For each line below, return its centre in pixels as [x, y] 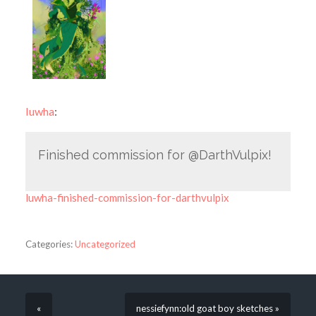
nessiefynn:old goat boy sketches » [208, 308]
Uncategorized [105, 244]
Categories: [49, 244]
